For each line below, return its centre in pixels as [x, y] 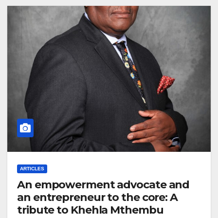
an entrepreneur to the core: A [97, 197]
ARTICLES [32, 169]
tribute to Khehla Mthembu [90, 210]
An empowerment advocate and [103, 185]
